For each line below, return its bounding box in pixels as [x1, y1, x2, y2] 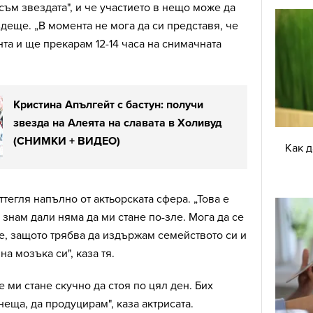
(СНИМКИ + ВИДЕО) [13, 134, 120, 149]
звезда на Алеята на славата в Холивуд [13, 116, 221, 131]
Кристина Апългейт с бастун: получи [13, 98, 203, 112]
